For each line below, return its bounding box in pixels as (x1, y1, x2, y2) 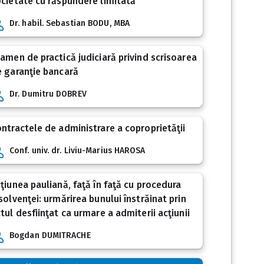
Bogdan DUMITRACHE (9, 230, 91, 241)
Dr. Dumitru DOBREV (9, 89, 87, 100)
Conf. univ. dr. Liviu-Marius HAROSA (9, 146, 146, 156)
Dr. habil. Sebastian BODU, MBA (9, 18, 130, 29)
